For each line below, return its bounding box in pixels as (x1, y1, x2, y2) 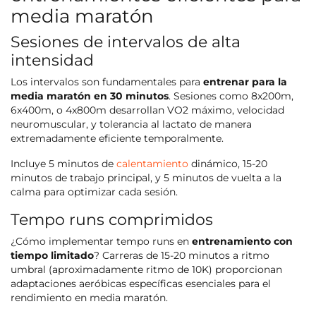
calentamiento (114, 158, 188, 170)
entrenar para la (203, 76, 287, 88)
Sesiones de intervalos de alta (11, 32, 241, 52)
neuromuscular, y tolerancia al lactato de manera (11, 119, 252, 130)
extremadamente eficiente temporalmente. (11, 133, 224, 145)
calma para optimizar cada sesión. (11, 186, 178, 198)
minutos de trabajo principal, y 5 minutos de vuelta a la (11, 172, 281, 184)
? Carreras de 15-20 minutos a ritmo (94, 250, 269, 262)
